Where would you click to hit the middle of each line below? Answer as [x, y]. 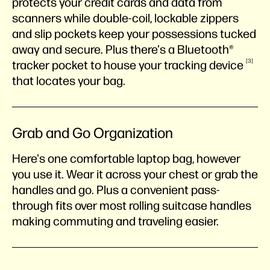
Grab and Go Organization [93, 133]
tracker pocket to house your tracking [111, 65]
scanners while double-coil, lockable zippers [125, 18]
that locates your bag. [69, 81]
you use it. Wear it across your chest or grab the [135, 174]
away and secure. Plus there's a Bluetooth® [123, 49]
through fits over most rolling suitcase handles [132, 206]
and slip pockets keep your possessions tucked [134, 34]
